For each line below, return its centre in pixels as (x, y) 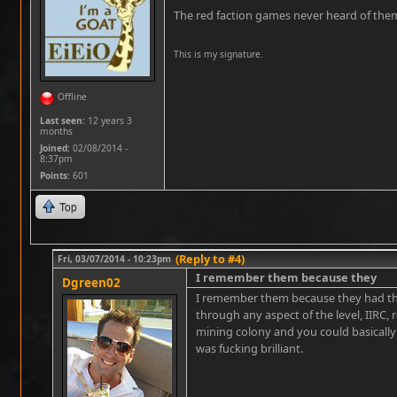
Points (54, 175)
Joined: (55, 148)
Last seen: (62, 120)
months (56, 131)
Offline (72, 96)
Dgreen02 (91, 282)
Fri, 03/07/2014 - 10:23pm (114, 258)
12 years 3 (109, 120)
